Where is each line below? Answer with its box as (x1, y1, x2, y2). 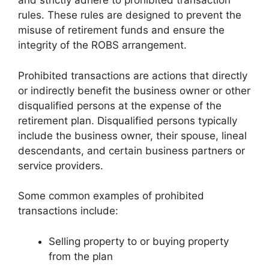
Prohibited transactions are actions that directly (18, 69, 247, 82)
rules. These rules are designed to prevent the (18, 9, 241, 22)
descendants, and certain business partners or (18, 144, 245, 157)
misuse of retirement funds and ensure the (18, 24, 225, 37)
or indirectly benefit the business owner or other (18, 84, 250, 97)
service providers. (18, 159, 103, 172)
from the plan (49, 250, 113, 262)
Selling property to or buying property (49, 235, 229, 247)
